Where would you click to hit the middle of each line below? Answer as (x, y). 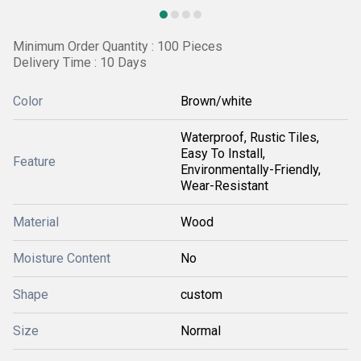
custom (201, 295)
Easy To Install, (223, 154)
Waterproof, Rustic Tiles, (250, 137)
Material (36, 222)
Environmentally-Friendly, (251, 170)
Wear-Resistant (224, 186)
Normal (201, 331)
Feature (34, 162)
